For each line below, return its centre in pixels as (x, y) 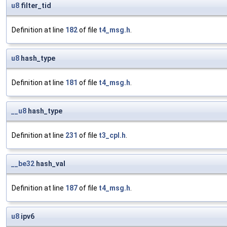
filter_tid (35, 6)
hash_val (50, 164)
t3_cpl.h (112, 136)
